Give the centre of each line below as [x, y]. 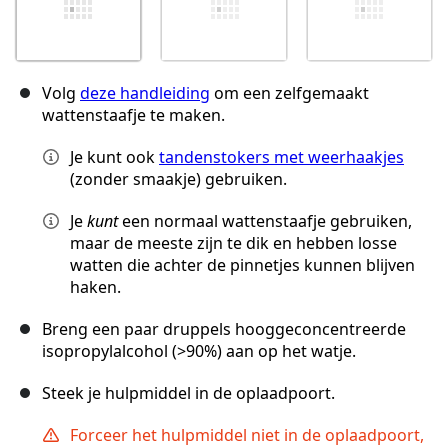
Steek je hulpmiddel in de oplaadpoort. [188, 393]
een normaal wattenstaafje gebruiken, [265, 221]
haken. [95, 287]
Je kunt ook [114, 157]
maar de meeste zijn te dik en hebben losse [233, 243]
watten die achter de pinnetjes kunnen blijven [242, 265]
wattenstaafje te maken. [133, 115]
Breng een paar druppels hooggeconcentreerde [224, 329]
